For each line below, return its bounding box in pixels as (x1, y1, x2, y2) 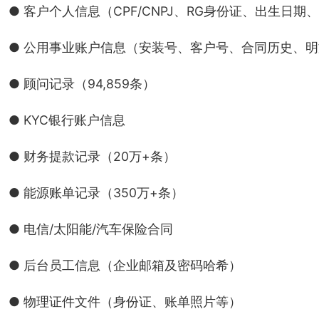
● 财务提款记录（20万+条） (8, 149, 176, 164)
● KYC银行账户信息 (8, 113, 125, 127)
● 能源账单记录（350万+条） (8, 185, 184, 200)
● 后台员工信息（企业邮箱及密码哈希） (8, 258, 241, 273)
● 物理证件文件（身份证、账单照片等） (8, 294, 241, 309)
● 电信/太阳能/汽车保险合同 (8, 221, 173, 236)
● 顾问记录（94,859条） (8, 76, 155, 91)
